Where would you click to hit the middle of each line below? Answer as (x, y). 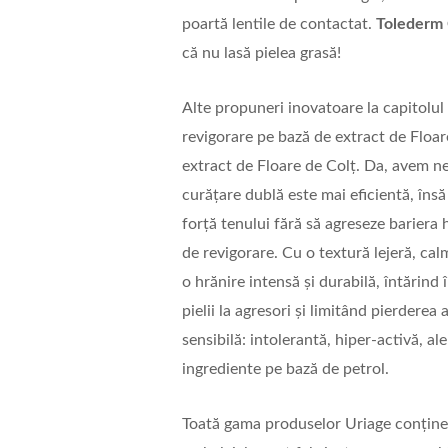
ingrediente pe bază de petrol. (285, 369)
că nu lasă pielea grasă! (261, 53)
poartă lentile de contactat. (278, 24)
